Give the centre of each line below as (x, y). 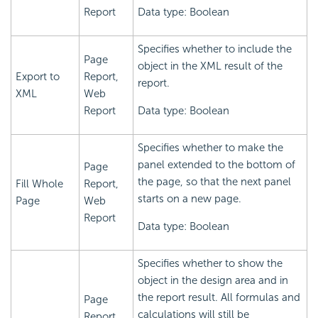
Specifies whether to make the (210, 148)
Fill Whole (39, 184)
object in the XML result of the (210, 66)
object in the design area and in (213, 281)
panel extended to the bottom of (216, 165)
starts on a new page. (190, 199)
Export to (38, 77)
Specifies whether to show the (210, 264)
